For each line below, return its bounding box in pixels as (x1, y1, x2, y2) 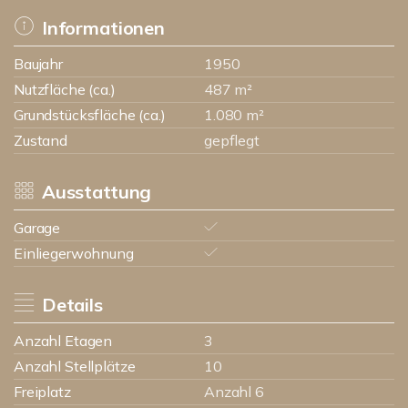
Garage (14, 219, 61, 237)
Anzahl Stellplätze (14, 357, 136, 375)
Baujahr (14, 55, 63, 73)
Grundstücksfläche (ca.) (14, 106, 166, 124)
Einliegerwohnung (14, 244, 134, 262)
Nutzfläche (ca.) (14, 80, 116, 98)
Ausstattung (41, 180, 152, 203)
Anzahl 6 (204, 382, 264, 401)
